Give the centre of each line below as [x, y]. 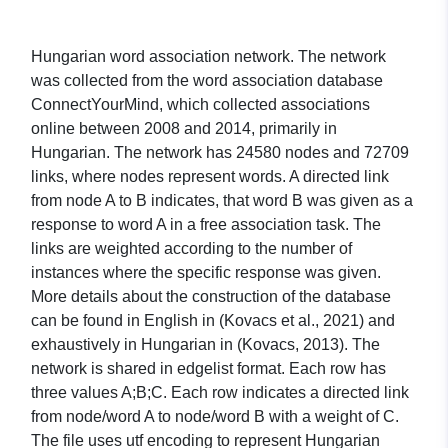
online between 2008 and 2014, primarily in [184, 129]
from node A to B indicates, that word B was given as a [222, 201]
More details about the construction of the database [211, 297]
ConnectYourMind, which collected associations [200, 105]
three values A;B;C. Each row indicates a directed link [220, 393]
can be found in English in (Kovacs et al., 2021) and [213, 321]
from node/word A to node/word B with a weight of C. [215, 417]
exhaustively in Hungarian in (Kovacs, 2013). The [205, 345]
